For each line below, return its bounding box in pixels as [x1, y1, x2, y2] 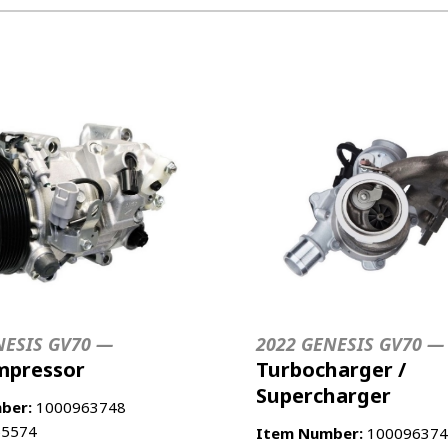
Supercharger [256, 381, 391, 409]
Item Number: [256, 422, 363, 443]
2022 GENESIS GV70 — [256, 331, 444, 356]
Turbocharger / [256, 355, 406, 383]
